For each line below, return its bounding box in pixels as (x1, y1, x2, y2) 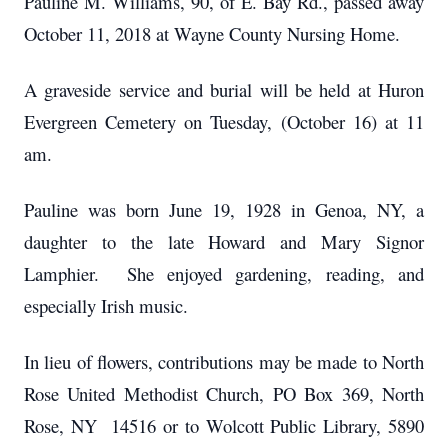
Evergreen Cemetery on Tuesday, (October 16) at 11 (24, 109, 424, 134)
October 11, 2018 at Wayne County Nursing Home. (24, 21, 400, 46)
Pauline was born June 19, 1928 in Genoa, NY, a (24, 197, 424, 222)
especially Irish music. (24, 293, 188, 318)
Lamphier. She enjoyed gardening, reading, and (24, 261, 424, 286)
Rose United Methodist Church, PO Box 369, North (24, 381, 424, 406)
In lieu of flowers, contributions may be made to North (24, 349, 424, 374)
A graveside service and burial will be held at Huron (24, 77, 424, 102)
